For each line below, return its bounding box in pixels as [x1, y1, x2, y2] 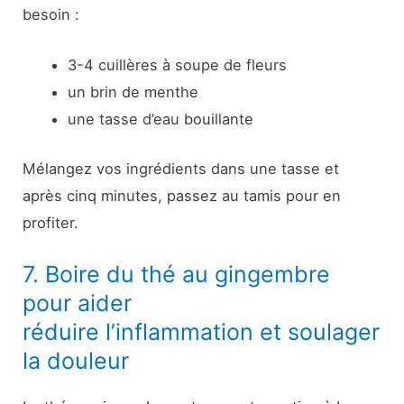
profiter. [23, 213, 79, 232]
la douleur [23, 346, 130, 374]
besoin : [23, 5, 80, 23]
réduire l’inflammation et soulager [23, 317, 381, 345]
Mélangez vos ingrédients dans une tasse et [23, 159, 340, 178]
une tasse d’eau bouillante [67, 109, 253, 128]
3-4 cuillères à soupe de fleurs [67, 55, 287, 74]
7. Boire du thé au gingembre [23, 260, 331, 288]
